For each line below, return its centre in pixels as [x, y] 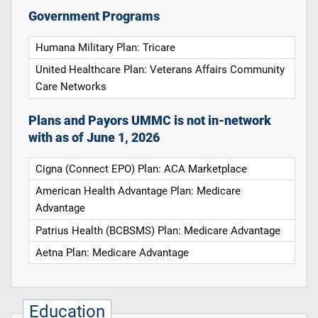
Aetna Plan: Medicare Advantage [113, 253]
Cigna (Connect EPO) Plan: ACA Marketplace [142, 169]
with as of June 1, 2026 [94, 137]
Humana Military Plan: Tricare [106, 48]
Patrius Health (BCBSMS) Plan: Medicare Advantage [158, 230]
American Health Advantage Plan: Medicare [138, 191]
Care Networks [71, 87]
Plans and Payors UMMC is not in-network [149, 120]
